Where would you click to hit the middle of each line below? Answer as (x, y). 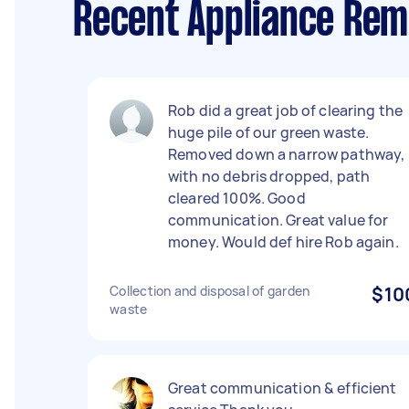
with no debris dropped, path (269, 176)
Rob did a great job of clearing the (286, 110)
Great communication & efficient (283, 388)
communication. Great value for (278, 220)
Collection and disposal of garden (210, 291)
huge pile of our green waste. (269, 132)
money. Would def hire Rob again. (283, 242)
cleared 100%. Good (237, 198)
